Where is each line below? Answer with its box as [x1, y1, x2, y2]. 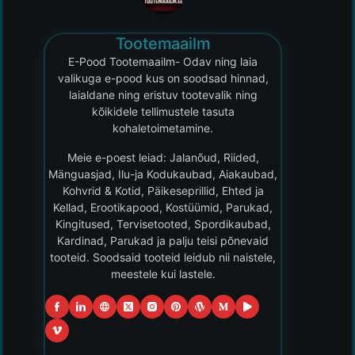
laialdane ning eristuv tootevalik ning [68, 87, 258, 101]
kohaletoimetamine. [113, 120, 214, 135]
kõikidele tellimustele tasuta [91, 104, 235, 118]
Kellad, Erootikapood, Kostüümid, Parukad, [53, 200, 273, 214]
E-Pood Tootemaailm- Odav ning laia [68, 54, 258, 68]
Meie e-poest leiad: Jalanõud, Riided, [67, 150, 259, 164]
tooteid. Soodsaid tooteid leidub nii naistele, [50, 250, 277, 264]
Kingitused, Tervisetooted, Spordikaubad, [55, 216, 271, 231]
